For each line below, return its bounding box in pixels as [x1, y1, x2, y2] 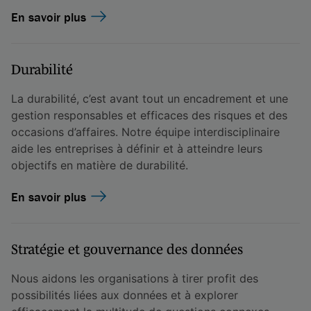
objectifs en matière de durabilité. [11, 158, 188, 172]
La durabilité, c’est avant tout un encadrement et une [11, 91, 288, 106]
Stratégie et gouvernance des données [11, 241, 243, 257]
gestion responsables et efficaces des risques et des [11, 108, 287, 122]
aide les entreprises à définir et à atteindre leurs [11, 141, 262, 155]
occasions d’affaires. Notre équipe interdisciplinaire [11, 124, 280, 139]
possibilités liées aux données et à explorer [11, 287, 238, 302]
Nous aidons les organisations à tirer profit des [11, 271, 258, 285]
